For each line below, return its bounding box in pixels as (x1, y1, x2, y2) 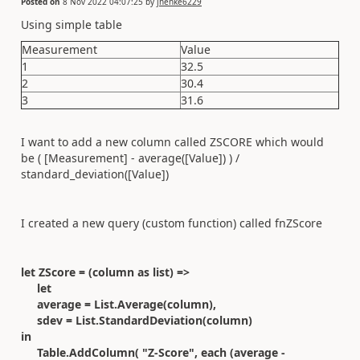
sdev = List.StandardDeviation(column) (21, 312, 252, 328)
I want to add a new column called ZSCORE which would (21, 133, 324, 149)
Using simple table (21, 16, 122, 32)
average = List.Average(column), (21, 296, 216, 312)
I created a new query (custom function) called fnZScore (21, 215, 322, 231)
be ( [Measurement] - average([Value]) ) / (21, 149, 239, 166)
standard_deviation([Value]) (21, 166, 169, 182)
